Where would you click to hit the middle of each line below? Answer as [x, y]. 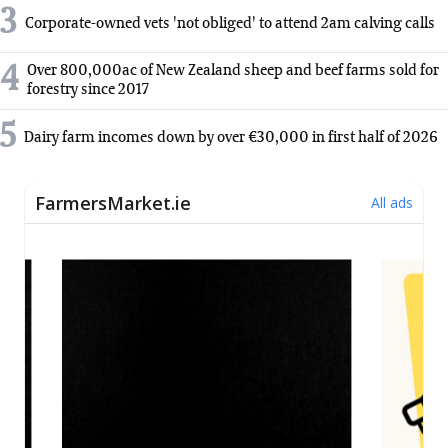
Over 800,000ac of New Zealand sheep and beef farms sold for [233, 71]
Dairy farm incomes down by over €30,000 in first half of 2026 [231, 137]
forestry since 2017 [88, 90]
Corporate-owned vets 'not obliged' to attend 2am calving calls [230, 23]
